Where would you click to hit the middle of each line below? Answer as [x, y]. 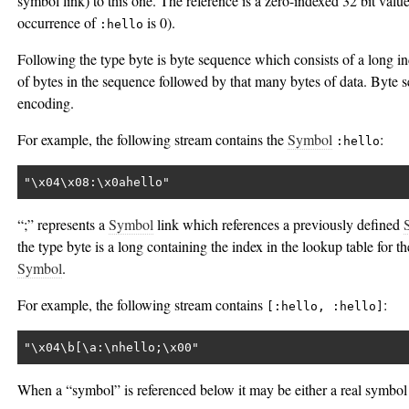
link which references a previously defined [278, 225]
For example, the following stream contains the [152, 140]
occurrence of [58, 23]
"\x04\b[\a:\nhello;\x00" [111, 347]
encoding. [46, 103]
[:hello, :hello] [325, 307]
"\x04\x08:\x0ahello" [96, 182]
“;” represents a [63, 225]
